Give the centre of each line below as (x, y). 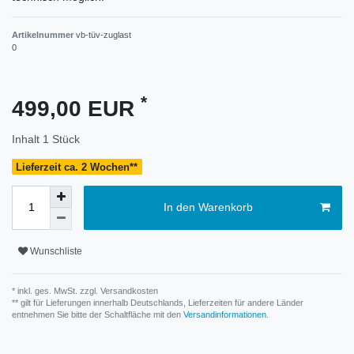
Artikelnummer (44, 34)
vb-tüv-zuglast (104, 34)
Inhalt (27, 139)
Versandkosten (128, 290)
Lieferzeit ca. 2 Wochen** (77, 167)
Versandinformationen (225, 314)
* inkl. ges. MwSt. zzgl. (55, 290)
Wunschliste (56, 252)
